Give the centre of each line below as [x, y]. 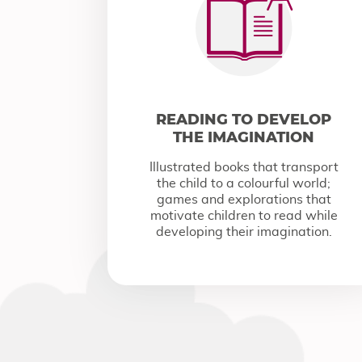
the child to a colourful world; [244, 183]
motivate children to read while [244, 216]
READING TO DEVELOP [244, 120]
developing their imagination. [244, 232]
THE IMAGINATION [244, 137]
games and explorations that [244, 200]
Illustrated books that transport [244, 167]
